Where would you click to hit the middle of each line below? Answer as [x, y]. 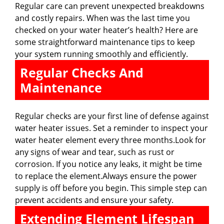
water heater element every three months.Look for [110, 140]
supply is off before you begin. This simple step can [111, 188]
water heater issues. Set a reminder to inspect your [111, 128]
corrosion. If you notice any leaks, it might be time [108, 164]
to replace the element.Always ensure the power [106, 176]
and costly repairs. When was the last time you [102, 18]
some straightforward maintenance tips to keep [105, 42]
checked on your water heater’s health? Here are [106, 30]
